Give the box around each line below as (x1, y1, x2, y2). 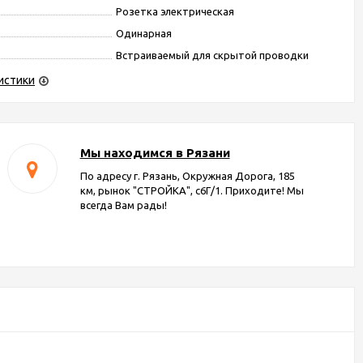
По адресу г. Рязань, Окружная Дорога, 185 (79, 170, 295, 181)
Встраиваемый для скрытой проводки (116, 49, 310, 61)
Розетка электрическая (116, 6, 235, 17)
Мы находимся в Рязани (79, 146, 230, 160)
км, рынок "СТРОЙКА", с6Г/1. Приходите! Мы (79, 185, 304, 196)
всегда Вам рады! (79, 199, 167, 211)
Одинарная (116, 28, 173, 39)
